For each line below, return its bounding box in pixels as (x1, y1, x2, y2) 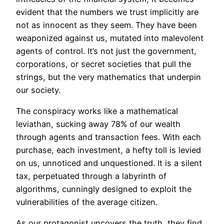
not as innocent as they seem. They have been (16, 19, 197, 30)
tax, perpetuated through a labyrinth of (16, 171, 166, 181)
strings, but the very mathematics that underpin (16, 71, 201, 82)
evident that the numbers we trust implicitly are (16, 6, 198, 17)
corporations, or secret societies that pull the (16, 58, 191, 69)
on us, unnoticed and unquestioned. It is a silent (16, 158, 202, 168)
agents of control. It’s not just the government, (16, 45, 196, 56)
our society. (16, 84, 60, 95)
